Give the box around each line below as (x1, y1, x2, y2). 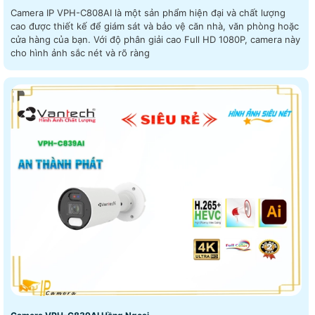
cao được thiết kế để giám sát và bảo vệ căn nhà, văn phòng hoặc (11, 20, 299, 32)
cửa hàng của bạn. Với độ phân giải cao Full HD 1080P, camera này (11, 34, 94, 45)
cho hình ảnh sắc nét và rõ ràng (11, 47, 150, 58)
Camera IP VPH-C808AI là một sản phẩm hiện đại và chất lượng (11, 7, 285, 18)
